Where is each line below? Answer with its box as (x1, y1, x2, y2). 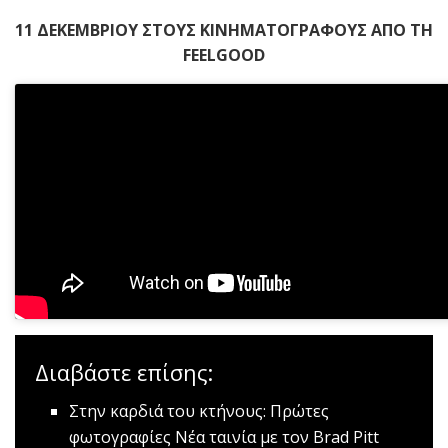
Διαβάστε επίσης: (35, 357, 213, 387)
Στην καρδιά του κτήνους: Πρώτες (69, 400, 330, 423)
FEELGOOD (183, 43, 265, 66)
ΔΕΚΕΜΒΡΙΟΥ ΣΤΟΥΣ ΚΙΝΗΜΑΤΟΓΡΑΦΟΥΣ (37, 18, 371, 41)
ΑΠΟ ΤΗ (371, 18, 433, 41)
